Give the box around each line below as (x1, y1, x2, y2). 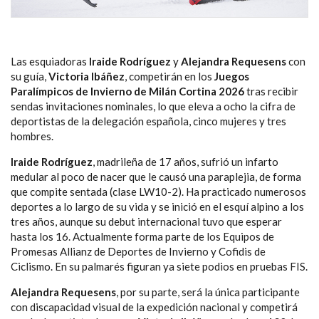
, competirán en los (125, 69, 214, 83)
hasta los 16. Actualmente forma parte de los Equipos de (11, 229, 274, 243)
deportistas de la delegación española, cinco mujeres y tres (11, 114, 286, 127)
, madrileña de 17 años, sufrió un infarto (93, 155, 278, 168)
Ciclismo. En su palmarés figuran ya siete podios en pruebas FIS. (11, 259, 308, 273)
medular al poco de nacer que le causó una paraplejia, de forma (11, 169, 301, 183)
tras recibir (244, 84, 298, 98)
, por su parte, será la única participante (116, 285, 300, 298)
